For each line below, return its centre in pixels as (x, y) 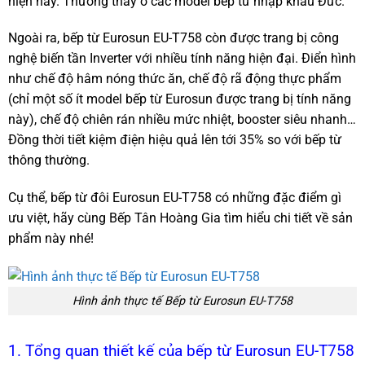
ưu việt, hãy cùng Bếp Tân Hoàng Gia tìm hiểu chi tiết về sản (180, 218)
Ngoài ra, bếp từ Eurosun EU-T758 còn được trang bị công (174, 38)
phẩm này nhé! (51, 239)
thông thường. (49, 161)
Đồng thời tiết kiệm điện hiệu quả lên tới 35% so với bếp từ (175, 140)
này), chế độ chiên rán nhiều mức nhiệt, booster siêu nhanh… (182, 120)
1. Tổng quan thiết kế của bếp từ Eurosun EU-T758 (181, 350)
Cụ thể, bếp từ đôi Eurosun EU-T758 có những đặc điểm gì (175, 198)
